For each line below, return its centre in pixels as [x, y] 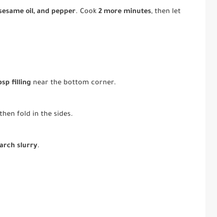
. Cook [87, 12]
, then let [166, 12]
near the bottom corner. [74, 84]
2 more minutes [125, 12]
